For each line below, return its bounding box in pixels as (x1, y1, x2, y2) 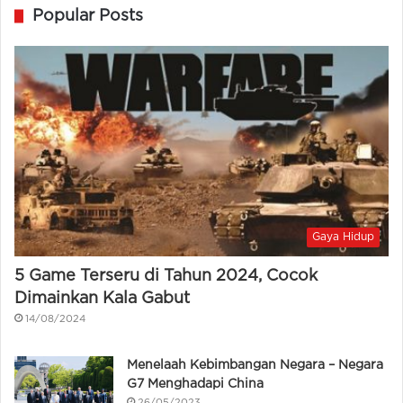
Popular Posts (32, 8, 143, 23)
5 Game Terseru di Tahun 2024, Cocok (14, 269, 318, 284)
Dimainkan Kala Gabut (14, 291, 190, 307)
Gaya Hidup (312, 232, 374, 243)
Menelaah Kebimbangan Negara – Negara (127, 360, 383, 372)
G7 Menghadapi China (127, 379, 264, 390)
